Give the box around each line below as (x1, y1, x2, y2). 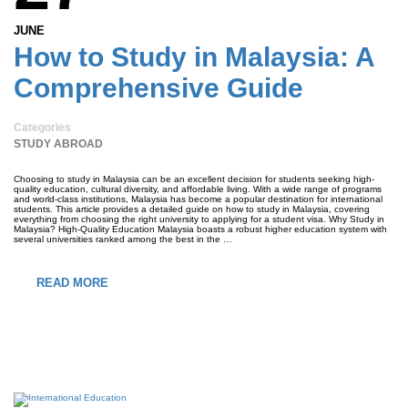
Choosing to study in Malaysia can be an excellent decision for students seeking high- (14, 174, 374, 184)
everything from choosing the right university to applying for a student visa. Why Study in (14, 214, 384, 224)
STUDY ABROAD (14, 138, 103, 150)
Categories (14, 121, 71, 134)
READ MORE (36, 276, 108, 290)
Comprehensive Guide (14, 73, 303, 103)
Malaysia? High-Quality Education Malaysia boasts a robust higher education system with (14, 224, 387, 234)
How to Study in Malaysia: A (14, 42, 374, 72)
